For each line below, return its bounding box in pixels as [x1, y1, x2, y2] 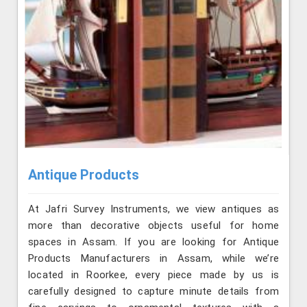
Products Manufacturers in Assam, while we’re [28, 252, 279, 265]
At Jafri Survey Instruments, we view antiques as [28, 203, 279, 216]
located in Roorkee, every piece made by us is [28, 269, 279, 282]
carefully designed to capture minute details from [28, 285, 279, 298]
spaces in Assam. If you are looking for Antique [28, 236, 279, 249]
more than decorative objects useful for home [28, 219, 279, 232]
